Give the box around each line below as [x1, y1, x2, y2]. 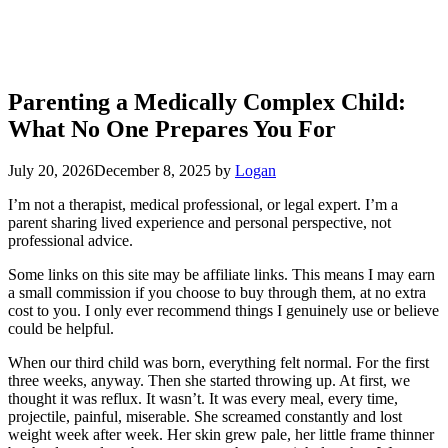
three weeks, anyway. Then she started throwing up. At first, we [8, 372, 410, 390]
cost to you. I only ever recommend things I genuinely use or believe [8, 302, 439, 320]
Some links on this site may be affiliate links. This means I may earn [8, 266, 435, 284]
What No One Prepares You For [8, 115, 336, 142]
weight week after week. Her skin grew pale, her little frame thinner [8, 426, 434, 444]
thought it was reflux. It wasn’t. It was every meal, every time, [8, 390, 398, 408]
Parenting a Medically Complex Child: [8, 88, 406, 115]
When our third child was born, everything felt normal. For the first [8, 354, 429, 372]
